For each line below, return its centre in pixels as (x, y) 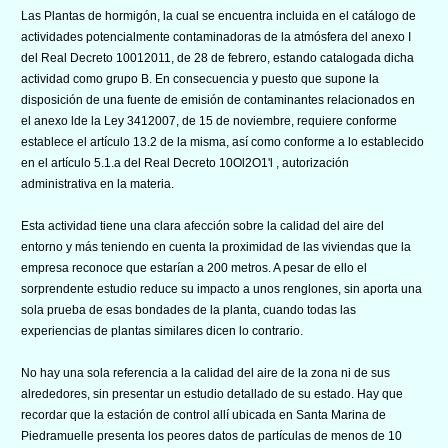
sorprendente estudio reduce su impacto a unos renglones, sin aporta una (221, 288)
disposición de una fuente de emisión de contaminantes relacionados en (218, 99)
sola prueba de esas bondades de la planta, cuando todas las (188, 309)
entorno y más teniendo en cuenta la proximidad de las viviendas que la (216, 246)
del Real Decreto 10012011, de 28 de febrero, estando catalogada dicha (217, 57)
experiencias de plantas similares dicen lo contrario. (162, 330)
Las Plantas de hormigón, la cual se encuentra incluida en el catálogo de (218, 15)
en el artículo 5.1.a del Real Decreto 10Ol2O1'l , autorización (185, 162)
